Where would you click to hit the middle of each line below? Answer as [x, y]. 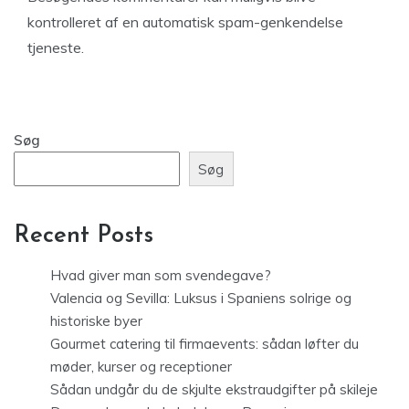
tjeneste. [56, 47]
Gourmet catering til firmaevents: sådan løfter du [204, 344]
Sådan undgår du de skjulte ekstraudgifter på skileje [214, 390]
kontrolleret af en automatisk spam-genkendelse [185, 22]
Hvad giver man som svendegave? [161, 276]
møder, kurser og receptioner [141, 367]
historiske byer [96, 321]
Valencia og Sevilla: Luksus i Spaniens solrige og [201, 299]
